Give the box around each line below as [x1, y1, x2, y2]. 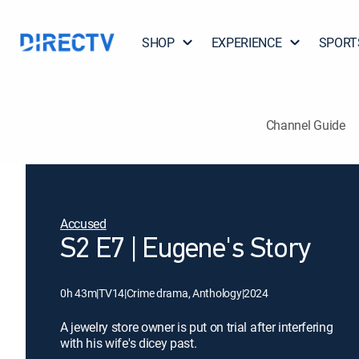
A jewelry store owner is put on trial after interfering [60, 318, 333, 336]
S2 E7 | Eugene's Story [60, 236, 311, 264]
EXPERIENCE [211, 34, 282, 51]
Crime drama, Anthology [126, 285, 242, 301]
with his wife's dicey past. [60, 334, 197, 352]
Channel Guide [265, 115, 345, 134]
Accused [60, 215, 107, 232]
